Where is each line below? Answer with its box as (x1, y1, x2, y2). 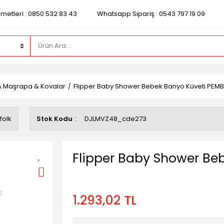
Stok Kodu (36, 114, 72, 123)
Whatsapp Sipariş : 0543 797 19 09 (96, 9, 205, 18)
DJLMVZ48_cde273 (84, 114, 146, 123)
